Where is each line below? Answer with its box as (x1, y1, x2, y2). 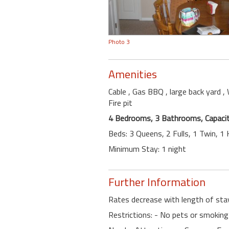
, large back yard (166, 85, 223, 98)
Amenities (108, 65, 157, 83)
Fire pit (108, 97, 132, 109)
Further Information (108, 173, 205, 191)
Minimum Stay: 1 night (108, 143, 186, 155)
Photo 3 (108, 37, 130, 47)
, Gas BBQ (128, 85, 166, 98)
